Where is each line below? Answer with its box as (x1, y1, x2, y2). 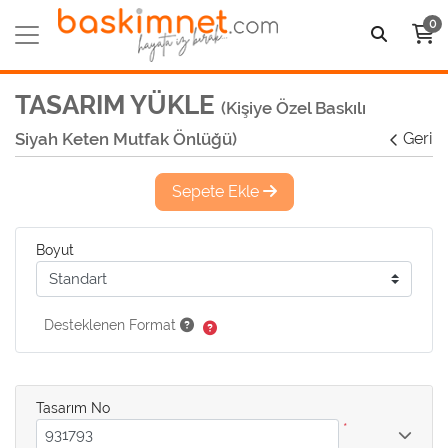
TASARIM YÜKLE (15, 89, 221, 120)
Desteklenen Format (44, 317, 180, 333)
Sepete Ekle (171, 181, 263, 201)
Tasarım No (36, 399, 110, 416)
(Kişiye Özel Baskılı (221, 97, 366, 118)
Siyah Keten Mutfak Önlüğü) (15, 128, 237, 149)
